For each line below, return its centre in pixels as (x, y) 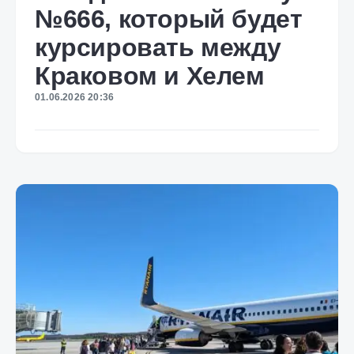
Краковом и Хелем (150, 76)
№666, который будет (169, 19)
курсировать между (158, 47)
